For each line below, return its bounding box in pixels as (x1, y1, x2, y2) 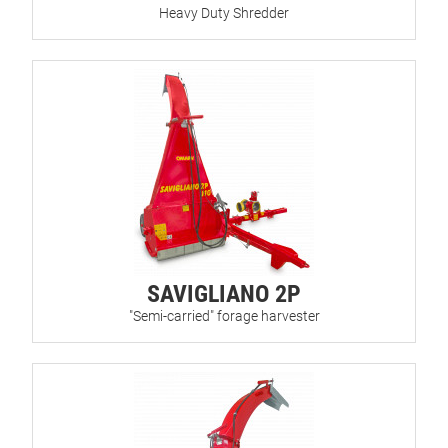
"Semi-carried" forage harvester (128, 308, 320, 325)
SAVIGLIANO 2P (147, 280, 301, 309)
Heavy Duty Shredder (159, 5, 289, 22)
